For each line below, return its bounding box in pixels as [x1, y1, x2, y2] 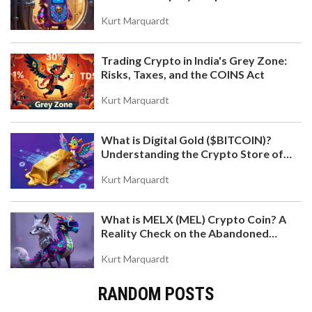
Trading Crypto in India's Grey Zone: [101, 54, 287, 68]
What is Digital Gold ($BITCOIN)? [101, 133, 272, 147]
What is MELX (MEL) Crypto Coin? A [101, 212, 286, 226]
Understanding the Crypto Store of [101, 147, 283, 161]
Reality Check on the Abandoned [101, 226, 269, 240]
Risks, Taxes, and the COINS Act [101, 68, 265, 81]
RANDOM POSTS [97, 284, 214, 305]
